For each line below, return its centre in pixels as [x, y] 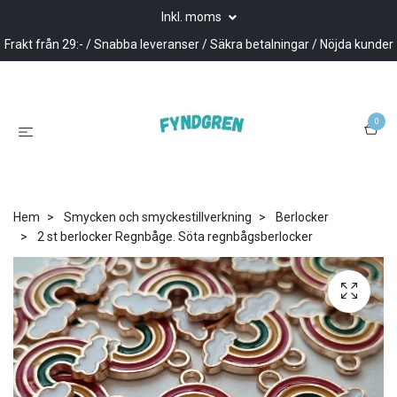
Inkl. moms [192, 17]
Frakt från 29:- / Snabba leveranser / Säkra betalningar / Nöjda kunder [198, 44]
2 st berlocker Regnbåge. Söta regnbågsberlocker [174, 236]
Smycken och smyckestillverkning [158, 217]
